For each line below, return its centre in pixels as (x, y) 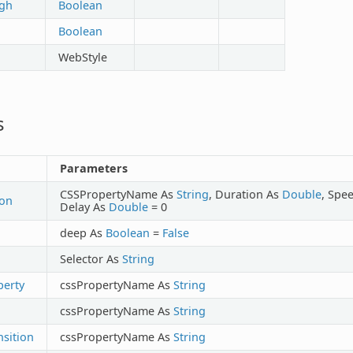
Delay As (84, 206)
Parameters (93, 168)
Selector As (91, 258)
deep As (82, 232)
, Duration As (245, 194)
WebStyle (82, 57)
